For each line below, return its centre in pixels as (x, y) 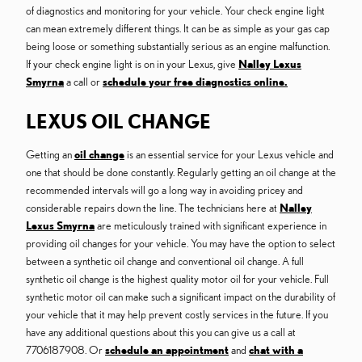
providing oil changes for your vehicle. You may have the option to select (181, 244)
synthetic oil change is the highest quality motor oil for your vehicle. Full (177, 279)
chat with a (276, 350)
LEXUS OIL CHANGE (118, 122)
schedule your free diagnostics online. (195, 82)
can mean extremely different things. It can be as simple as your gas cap (178, 29)
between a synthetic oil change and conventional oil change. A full (165, 261)
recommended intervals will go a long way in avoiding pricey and (164, 190)
